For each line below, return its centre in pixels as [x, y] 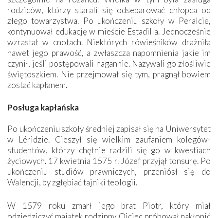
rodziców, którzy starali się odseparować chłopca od [109, 10]
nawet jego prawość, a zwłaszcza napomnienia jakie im [109, 53]
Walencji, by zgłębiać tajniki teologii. [72, 182]
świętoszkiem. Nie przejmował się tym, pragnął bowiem [109, 74]
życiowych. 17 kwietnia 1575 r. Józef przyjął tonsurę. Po [109, 161]
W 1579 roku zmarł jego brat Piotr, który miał [109, 205]
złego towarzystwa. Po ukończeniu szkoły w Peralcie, [109, 20]
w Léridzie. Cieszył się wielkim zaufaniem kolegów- [109, 139]
